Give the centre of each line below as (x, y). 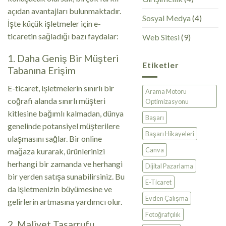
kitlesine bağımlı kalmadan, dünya (66, 113)
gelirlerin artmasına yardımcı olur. (65, 201)
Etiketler (161, 65)
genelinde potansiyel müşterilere (64, 126)
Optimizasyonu (167, 101)
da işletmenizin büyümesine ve (60, 189)
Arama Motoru (166, 91)
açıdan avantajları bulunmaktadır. (64, 11)
